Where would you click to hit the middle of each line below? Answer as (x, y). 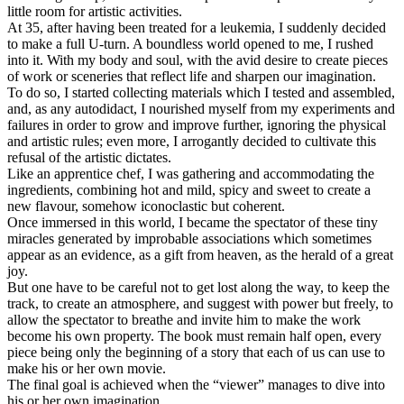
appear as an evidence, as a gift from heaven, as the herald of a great (200, 254)
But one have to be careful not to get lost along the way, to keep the (198, 287)
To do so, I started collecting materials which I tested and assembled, (201, 92)
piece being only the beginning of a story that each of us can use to (196, 352)
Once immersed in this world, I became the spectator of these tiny (193, 222)
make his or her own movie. (87, 368)
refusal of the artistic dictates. (89, 157)
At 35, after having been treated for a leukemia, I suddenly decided (197, 27)
